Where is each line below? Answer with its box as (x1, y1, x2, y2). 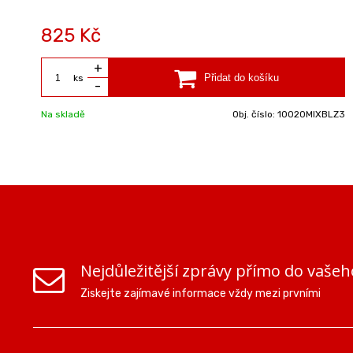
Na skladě (41, 108, 85, 120)
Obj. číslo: (232, 108, 277, 120)
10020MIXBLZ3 (277, 108, 345, 120)
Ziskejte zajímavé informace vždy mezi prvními (80, 286, 321, 300)
